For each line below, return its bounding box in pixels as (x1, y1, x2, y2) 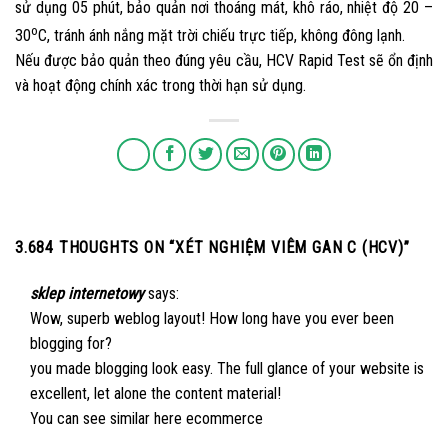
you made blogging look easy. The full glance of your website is (30, 358, 424, 378)
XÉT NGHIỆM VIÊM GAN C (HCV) (175, 237, 404, 257)
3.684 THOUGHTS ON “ (15, 237, 176, 257)
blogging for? (30, 333, 112, 353)
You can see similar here (30, 408, 186, 428)
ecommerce (186, 408, 263, 428)
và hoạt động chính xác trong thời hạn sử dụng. (15, 75, 306, 95)
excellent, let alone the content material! (30, 383, 281, 403)
